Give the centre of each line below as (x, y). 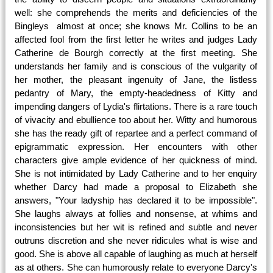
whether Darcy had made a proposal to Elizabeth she (136, 187)
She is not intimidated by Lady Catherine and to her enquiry (136, 173)
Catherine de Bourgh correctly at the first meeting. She (136, 53)
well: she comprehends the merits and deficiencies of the (136, 12)
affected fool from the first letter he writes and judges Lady (136, 39)
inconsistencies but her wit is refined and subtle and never (136, 227)
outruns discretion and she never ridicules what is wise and (136, 240)
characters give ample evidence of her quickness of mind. (136, 160)
